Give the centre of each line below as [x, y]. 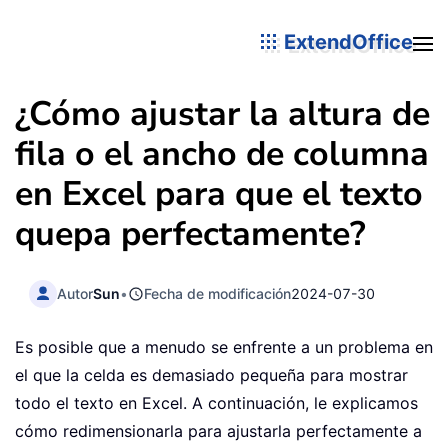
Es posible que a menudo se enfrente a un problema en [224, 347]
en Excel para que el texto [219, 194]
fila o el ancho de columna [222, 154]
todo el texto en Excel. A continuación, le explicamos [216, 403]
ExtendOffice [346, 41]
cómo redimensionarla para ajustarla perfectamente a [218, 431]
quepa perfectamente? [190, 234]
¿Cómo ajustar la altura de [222, 114]
